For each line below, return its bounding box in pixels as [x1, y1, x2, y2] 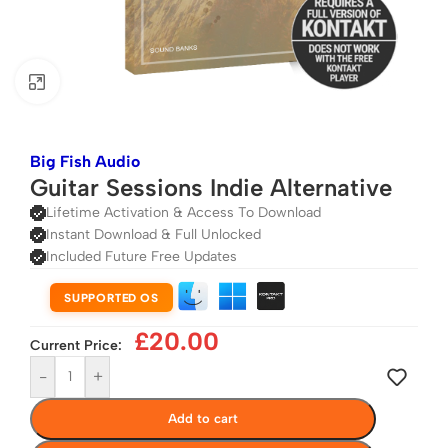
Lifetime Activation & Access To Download [46, 204, 321, 221]
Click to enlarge [59, 72, 166, 91]
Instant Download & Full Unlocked [46, 226, 261, 243]
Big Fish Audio [30, 152, 140, 171]
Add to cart [168, 410, 238, 426]
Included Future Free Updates [46, 248, 237, 265]
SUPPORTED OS [64, 290, 159, 304]
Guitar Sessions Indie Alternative [30, 173, 392, 202]
